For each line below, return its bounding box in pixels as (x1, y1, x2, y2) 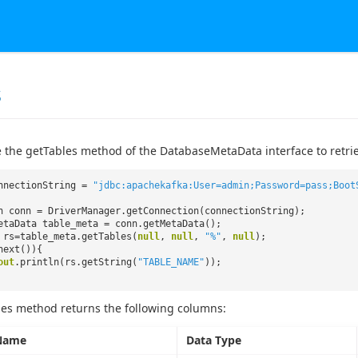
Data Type (185, 332, 241, 348)
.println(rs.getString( (14, 257, 137, 268)
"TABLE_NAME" (137, 257, 205, 268)
